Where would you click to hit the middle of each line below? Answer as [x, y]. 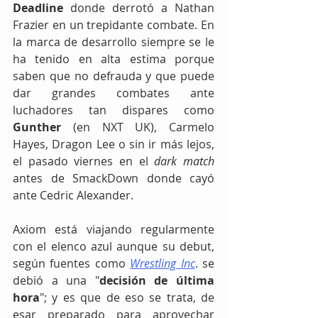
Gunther [37, 127]
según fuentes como [72, 263]
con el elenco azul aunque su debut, [114, 246]
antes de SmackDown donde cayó [114, 178]
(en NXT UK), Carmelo [138, 127]
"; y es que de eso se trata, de [127, 297]
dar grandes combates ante [114, 93]
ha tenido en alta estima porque [114, 59]
